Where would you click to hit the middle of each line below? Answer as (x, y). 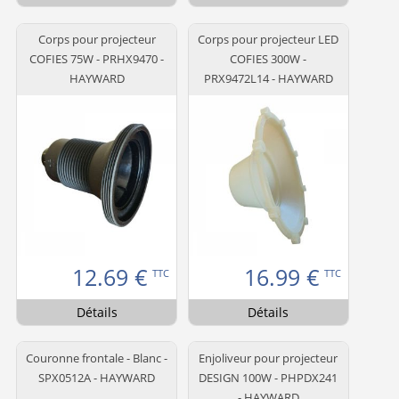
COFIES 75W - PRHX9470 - (97, 59)
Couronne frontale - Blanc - (97, 358)
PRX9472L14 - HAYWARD (268, 79)
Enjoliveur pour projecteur (269, 358)
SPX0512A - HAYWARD (97, 378)
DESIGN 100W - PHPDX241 (269, 378)
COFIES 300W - (269, 59)
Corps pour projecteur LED (269, 40)
